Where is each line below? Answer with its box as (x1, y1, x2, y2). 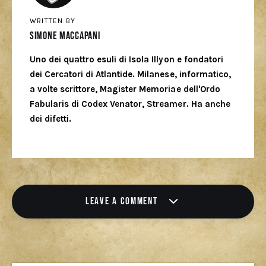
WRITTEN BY (29, 16, 75, 25)
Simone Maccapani (29, 29, 100, 42)
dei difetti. (29, 113, 72, 125)
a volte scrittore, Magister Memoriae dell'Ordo (29, 84, 220, 95)
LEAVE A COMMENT (85, 195, 161, 207)
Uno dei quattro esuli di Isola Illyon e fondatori (29, 54, 223, 65)
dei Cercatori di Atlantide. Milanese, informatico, (29, 69, 231, 80)
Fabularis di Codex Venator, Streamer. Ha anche (29, 99, 230, 110)
